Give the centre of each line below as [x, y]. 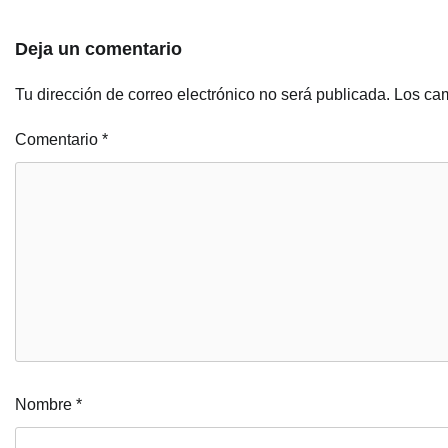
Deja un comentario [98, 49]
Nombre [45, 405]
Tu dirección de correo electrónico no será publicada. [202, 95]
